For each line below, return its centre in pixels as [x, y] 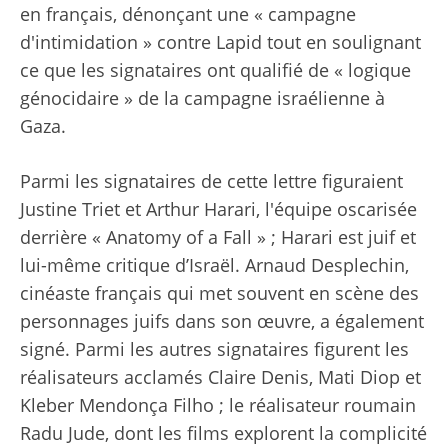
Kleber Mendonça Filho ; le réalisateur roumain [218, 405]
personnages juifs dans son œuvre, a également [222, 321]
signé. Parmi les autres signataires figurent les [214, 349]
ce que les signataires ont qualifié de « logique [215, 70]
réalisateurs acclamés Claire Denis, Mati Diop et [220, 377]
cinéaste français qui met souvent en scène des [219, 293]
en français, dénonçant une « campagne [188, 14]
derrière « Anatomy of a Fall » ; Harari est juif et [218, 237]
